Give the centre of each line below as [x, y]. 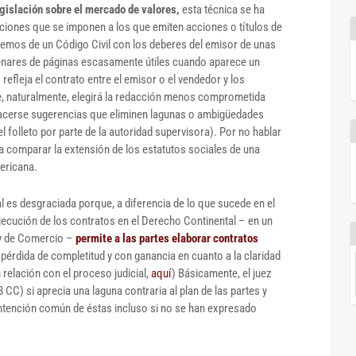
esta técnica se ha [222, 9]
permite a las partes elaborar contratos [167, 238]
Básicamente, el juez [225, 273]
